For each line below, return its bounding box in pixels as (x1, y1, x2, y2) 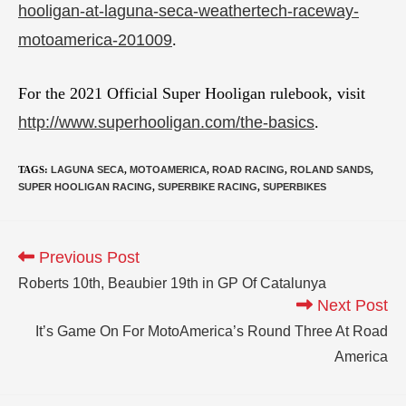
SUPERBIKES (263, 180, 326, 192)
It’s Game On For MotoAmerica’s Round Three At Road (35, 323, 388, 339)
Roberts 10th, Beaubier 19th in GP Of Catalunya (18, 275, 326, 291)
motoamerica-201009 (18, 30, 172, 49)
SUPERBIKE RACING (158, 180, 257, 192)
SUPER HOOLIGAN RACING (18, 180, 152, 192)
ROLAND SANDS (290, 163, 371, 175)
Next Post (313, 295, 388, 314)
